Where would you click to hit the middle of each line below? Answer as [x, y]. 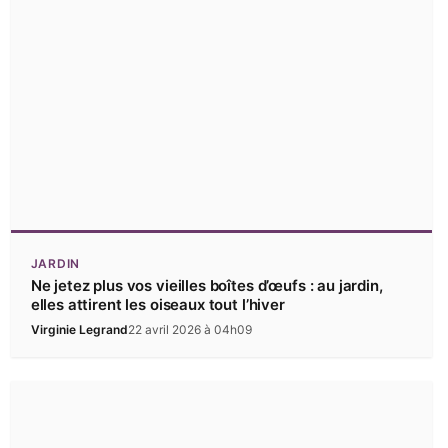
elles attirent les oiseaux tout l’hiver [157, 305]
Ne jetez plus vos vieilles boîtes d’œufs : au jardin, [206, 286]
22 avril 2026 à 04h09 [189, 330]
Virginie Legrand [79, 330]
